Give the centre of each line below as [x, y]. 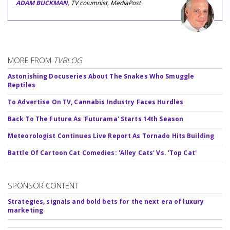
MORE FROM [31, 60]
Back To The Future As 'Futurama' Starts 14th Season [96, 119]
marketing [26, 210]
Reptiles [22, 85]
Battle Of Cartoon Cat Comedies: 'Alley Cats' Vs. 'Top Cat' [102, 152]
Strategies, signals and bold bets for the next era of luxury [106, 201]
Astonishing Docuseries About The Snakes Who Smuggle [101, 76]
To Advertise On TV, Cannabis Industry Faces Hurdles [96, 102]
